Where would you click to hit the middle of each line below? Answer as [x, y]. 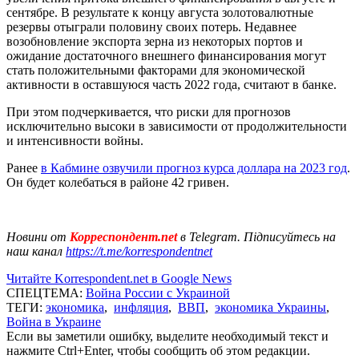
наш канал [36, 251]
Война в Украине [54, 321]
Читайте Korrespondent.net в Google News [119, 278]
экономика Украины [270, 307]
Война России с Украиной [158, 292]
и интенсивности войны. [75, 140]
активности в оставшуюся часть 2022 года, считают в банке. [171, 84]
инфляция [141, 307]
